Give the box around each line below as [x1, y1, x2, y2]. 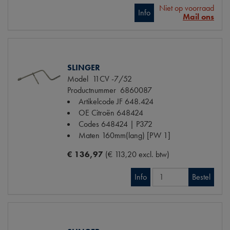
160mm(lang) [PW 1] [102, 129, 170, 141]
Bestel [192, 171, 210, 182]
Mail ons [183, 11, 214, 22]
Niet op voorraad [159, 2, 214, 13]
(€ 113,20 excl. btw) [105, 148, 169, 160]
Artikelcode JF [79, 95, 123, 107]
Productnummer [67, 84, 116, 95]
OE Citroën [79, 107, 114, 118]
